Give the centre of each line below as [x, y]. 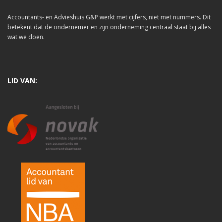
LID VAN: [22, 81]
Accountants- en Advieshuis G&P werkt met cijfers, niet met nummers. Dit [109, 17]
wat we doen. [26, 37]
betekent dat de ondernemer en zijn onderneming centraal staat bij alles [109, 27]
